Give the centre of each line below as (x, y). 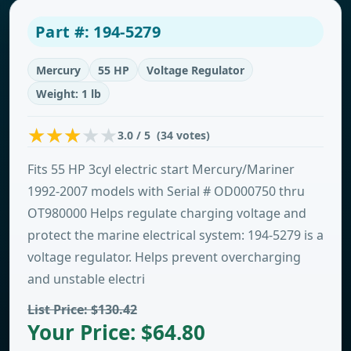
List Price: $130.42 (82, 309)
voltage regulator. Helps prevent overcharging (164, 257)
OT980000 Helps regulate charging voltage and (167, 213)
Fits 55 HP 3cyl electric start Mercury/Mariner (161, 169)
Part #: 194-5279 (98, 32)
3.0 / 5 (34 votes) (164, 135)
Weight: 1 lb (69, 93)
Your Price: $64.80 (116, 332)
